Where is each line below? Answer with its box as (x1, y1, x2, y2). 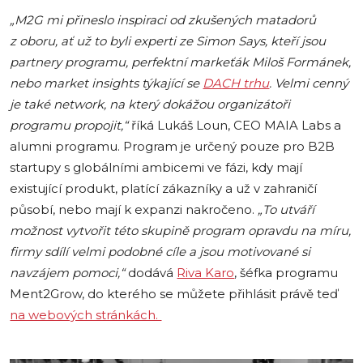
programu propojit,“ (10, 117, 129, 133)
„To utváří (258, 202, 315, 217)
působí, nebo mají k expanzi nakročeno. (10, 202, 258, 217)
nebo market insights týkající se (10, 75, 203, 91)
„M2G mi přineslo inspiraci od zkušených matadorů (10, 12, 317, 28)
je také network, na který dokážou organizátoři (10, 96, 291, 112)
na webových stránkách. (10, 307, 162, 322)
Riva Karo (177, 265, 235, 280)
